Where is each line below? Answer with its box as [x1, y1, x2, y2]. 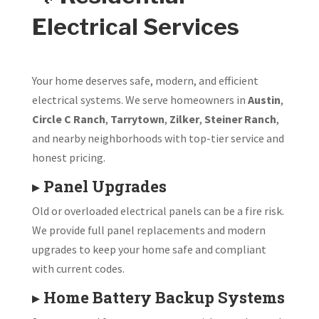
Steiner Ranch [204, 111, 276, 126]
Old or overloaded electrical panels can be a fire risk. [31, 203, 284, 218]
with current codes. [31, 261, 125, 276]
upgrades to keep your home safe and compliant [31, 241, 266, 256]
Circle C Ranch [31, 111, 105, 126]
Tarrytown [110, 111, 164, 126]
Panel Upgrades [43, 175, 167, 197]
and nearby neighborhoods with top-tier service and [31, 130, 284, 145]
